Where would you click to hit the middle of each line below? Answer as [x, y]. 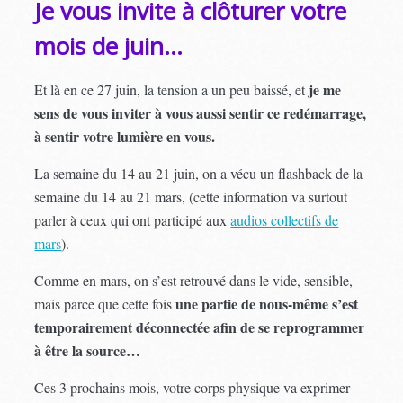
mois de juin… [109, 46]
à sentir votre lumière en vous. [125, 137]
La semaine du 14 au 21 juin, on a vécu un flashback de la [199, 174]
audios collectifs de [285, 220]
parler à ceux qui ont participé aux [133, 220]
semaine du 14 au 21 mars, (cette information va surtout [191, 197]
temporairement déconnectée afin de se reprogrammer [200, 327]
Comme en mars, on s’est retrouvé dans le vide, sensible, [194, 281]
